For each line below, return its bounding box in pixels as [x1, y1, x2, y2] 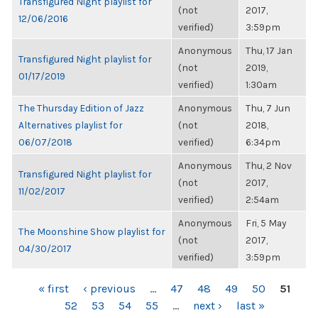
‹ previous [83, 282, 136, 295]
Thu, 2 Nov [246, 160, 292, 171]
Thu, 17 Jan [246, 45, 292, 56]
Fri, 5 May [246, 217, 286, 229]
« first [38, 282, 69, 295]
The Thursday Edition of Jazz [18, 102, 144, 114]
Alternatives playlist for [18, 119, 122, 131]
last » [236, 299, 265, 312]
